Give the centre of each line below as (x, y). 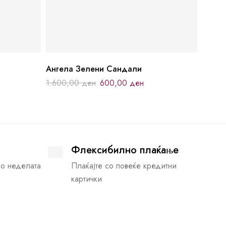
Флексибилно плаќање (125, 150)
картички (86, 179)
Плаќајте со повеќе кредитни (124, 165)
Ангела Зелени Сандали (94, 69)
